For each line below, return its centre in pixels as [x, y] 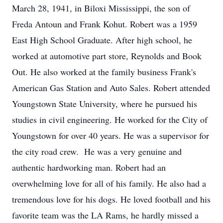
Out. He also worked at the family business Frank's [104, 72]
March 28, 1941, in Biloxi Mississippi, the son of [101, 8]
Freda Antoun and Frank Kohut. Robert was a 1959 [105, 24]
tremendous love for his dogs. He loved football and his [111, 199]
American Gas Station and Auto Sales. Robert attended [111, 88]
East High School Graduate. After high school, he [102, 40]
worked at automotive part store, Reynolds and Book [107, 56]
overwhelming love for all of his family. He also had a [109, 183]
